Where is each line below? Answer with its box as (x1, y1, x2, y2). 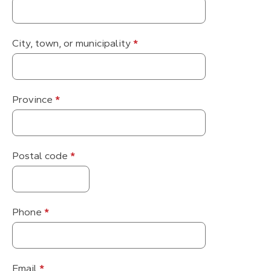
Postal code (12, 149, 70, 162)
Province (12, 93, 55, 105)
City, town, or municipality (12, 37, 133, 49)
